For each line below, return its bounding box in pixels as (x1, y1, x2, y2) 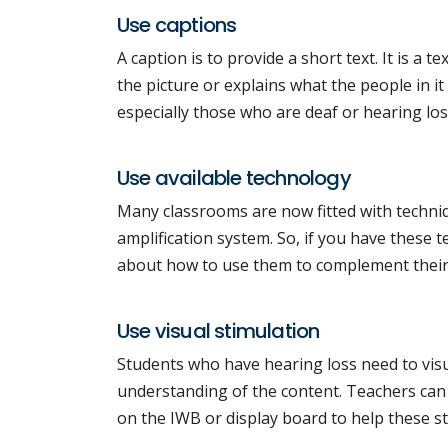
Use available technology (117, 164, 351, 192)
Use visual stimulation (117, 317, 320, 345)
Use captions (117, 11, 237, 39)
